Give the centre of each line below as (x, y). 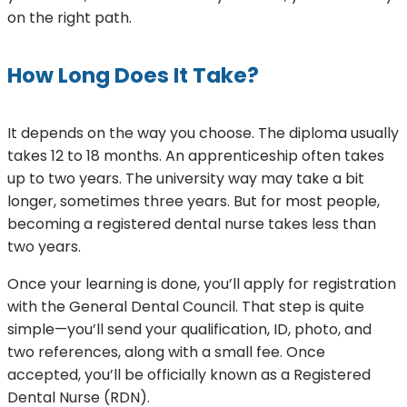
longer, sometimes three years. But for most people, (194, 201)
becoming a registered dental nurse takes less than (192, 223)
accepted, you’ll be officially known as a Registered (189, 374)
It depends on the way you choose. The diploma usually (203, 133)
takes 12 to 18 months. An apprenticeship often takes (196, 155)
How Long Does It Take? (133, 75)
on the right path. (69, 17)
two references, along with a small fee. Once (166, 352)
